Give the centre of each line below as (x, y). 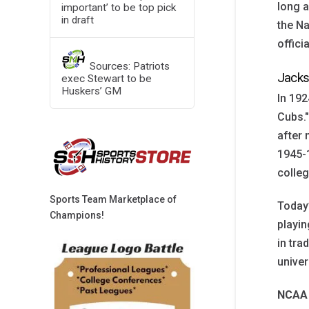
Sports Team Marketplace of (113, 200)
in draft (77, 20)
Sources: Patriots (130, 66)
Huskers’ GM (91, 91)
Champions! (77, 216)
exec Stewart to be (106, 78)
